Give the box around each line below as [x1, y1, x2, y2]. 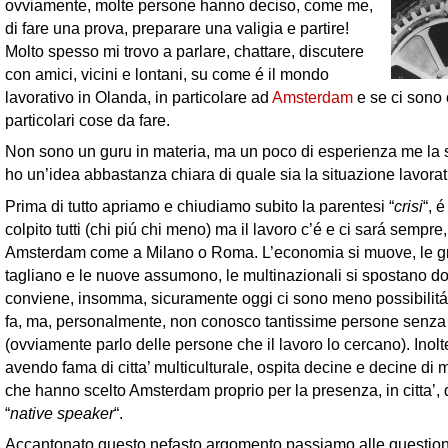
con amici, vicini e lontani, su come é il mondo [5, 65, 329, 83]
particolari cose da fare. [5, 111, 170, 129]
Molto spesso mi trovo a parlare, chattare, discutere [5, 42, 364, 60]
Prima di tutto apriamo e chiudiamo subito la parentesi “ [5, 196, 394, 215]
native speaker [10, 403, 114, 422]
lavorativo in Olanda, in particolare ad [5, 88, 272, 106]
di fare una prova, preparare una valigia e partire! [5, 19, 349, 37]
